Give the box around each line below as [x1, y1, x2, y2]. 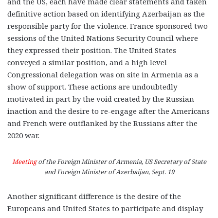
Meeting [12, 157, 36, 166]
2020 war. [7, 130, 39, 140]
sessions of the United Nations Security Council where [7, 33, 198, 43]
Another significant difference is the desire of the [7, 191, 181, 201]
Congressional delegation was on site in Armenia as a [7, 69, 199, 79]
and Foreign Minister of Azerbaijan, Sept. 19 [44, 167, 174, 177]
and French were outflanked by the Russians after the [7, 118, 198, 128]
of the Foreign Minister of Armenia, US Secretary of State [36, 157, 206, 166]
